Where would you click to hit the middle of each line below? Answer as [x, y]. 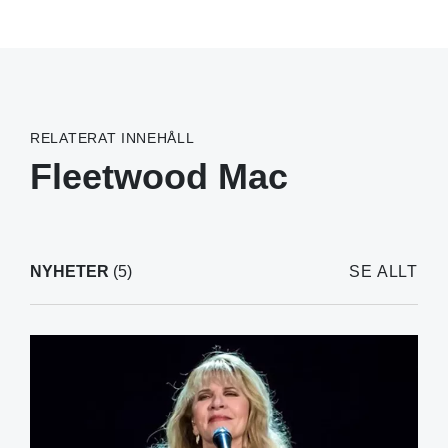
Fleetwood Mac [159, 176]
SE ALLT [383, 271]
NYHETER [69, 271]
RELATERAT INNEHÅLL [112, 137]
